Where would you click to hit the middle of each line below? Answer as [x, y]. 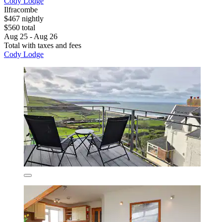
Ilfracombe [21, 10]
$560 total [20, 28]
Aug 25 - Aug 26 [31, 37]
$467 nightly [24, 19]
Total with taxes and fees [43, 46]
